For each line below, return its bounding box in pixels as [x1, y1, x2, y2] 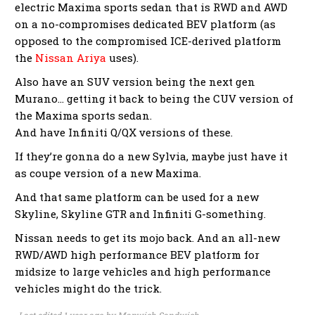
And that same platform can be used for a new [15, 190, 259, 205]
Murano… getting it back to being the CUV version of [15, 91, 293, 106]
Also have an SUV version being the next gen [15, 75, 255, 89]
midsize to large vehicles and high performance [15, 264, 271, 279]
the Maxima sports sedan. [15, 108, 152, 123]
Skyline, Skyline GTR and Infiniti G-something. [15, 207, 266, 221]
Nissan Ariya [35, 51, 106, 65]
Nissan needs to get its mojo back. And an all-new [15, 231, 280, 245]
